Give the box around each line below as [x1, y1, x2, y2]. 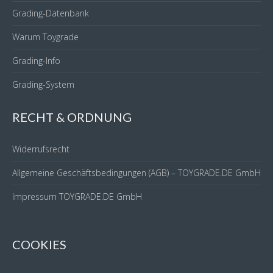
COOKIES [12, 237, 66, 252]
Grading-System [12, 79, 74, 90]
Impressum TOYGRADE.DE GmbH [12, 191, 142, 202]
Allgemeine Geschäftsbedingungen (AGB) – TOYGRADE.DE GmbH [12, 167, 261, 179]
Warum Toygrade [12, 31, 79, 43]
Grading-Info [12, 55, 60, 66]
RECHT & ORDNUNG [12, 110, 132, 124]
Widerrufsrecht [12, 143, 69, 155]
